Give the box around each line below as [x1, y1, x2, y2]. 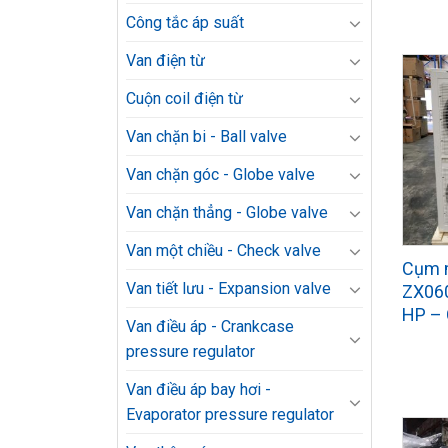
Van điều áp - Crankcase [126, 317, 294, 336]
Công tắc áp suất [126, 13, 244, 32]
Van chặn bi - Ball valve [126, 127, 287, 146]
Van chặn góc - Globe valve [126, 165, 315, 184]
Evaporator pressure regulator [126, 405, 334, 424]
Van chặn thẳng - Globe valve [126, 203, 328, 222]
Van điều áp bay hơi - [126, 380, 271, 399]
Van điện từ [126, 51, 205, 70]
